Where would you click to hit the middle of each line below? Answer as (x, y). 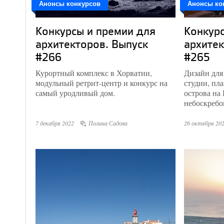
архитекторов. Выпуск (92, 44)
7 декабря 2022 (55, 123)
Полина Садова (108, 123)
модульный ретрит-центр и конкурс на (101, 83)
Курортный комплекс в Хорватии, (94, 73)
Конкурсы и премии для (95, 31)
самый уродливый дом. (75, 93)
